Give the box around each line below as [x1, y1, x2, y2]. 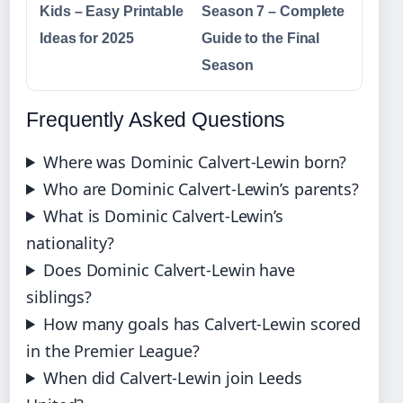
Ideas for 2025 [40, 30, 134, 46]
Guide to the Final [201, 30, 320, 46]
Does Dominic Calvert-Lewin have [43, 258, 295, 281]
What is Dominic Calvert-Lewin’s [43, 204, 283, 227]
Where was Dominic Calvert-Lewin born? [43, 150, 347, 173]
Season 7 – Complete [201, 3, 345, 19]
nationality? [26, 231, 114, 254]
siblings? [26, 285, 93, 308]
